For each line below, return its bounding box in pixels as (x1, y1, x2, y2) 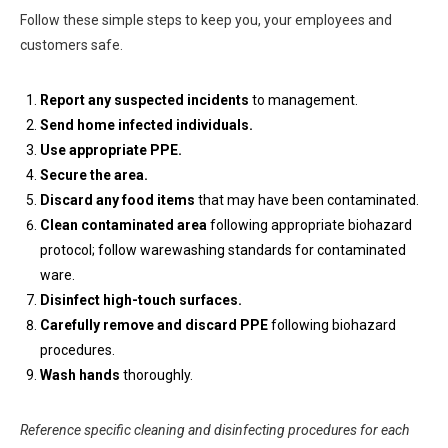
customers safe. (20, 37, 123, 53)
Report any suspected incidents (40, 92, 249, 108)
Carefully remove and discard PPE (40, 317, 268, 333)
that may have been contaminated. (198, 192, 419, 208)
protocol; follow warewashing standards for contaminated (40, 242, 406, 258)
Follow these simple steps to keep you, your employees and (20, 12, 392, 28)
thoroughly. (120, 367, 193, 383)
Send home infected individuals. (40, 117, 253, 133)
